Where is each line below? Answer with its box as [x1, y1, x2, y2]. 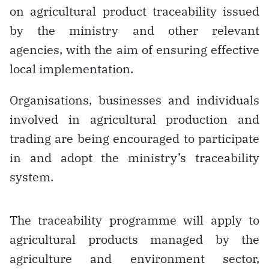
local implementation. [10, 60, 133, 77]
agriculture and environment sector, [10, 250, 259, 267]
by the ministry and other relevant [10, 22, 259, 38]
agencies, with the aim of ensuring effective [10, 41, 259, 58]
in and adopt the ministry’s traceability [10, 149, 259, 166]
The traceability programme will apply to [10, 211, 259, 228]
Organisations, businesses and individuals [10, 91, 259, 108]
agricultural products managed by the [10, 231, 259, 247]
